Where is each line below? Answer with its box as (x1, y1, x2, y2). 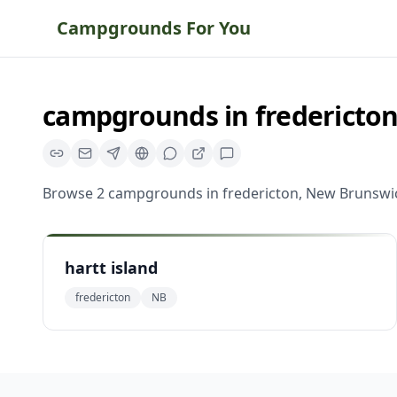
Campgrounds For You (57, 16, 251, 40)
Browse (43, 183, 97, 203)
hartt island (65, 257, 158, 278)
